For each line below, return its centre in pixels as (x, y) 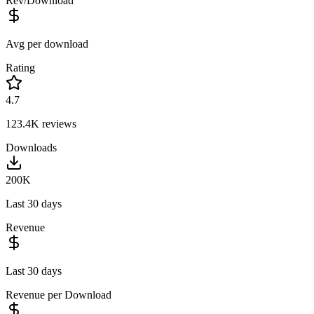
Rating (20, 67)
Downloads (31, 147)
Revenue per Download (59, 294)
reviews (58, 123)
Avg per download (47, 43)
